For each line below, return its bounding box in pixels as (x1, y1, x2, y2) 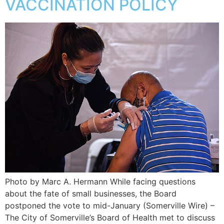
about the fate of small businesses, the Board (5, 188, 176, 199)
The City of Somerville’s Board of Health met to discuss (5, 212, 215, 223)
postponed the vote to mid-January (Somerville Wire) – (5, 200, 214, 211)
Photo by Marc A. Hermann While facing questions (5, 176, 195, 187)
